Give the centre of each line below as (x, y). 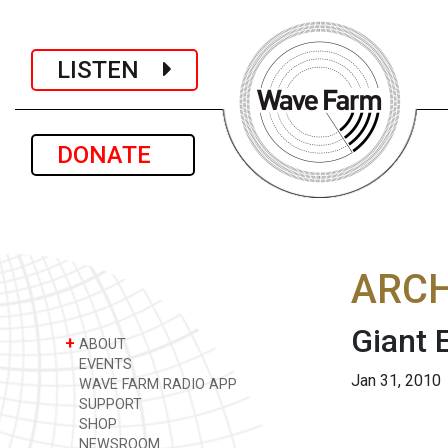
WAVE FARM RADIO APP (156, 384)
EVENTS (103, 364)
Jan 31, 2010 (396, 380)
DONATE (113, 155)
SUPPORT (108, 404)
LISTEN (110, 69)
